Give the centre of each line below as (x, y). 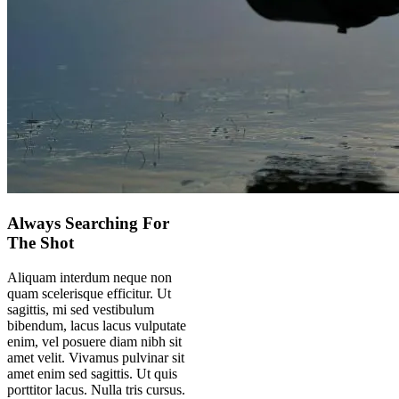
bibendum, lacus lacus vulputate (97, 325)
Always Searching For (88, 224)
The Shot (41, 243)
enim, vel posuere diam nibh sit (94, 341)
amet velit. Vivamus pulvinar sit (96, 357)
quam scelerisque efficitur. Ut (89, 293)
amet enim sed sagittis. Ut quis (92, 373)
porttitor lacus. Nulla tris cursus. (96, 389)
